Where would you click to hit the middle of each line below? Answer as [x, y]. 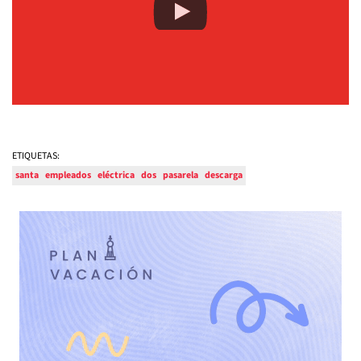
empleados [68, 176]
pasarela [180, 176]
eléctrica [116, 176]
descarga [224, 176]
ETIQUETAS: [36, 156]
